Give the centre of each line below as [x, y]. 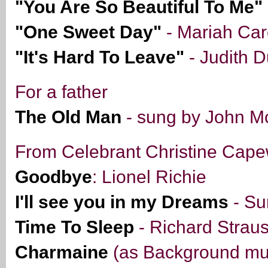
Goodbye [54, 177]
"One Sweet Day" [88, 32]
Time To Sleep [74, 227]
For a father [61, 92]
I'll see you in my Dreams [122, 202]
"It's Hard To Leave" [100, 57]
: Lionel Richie [149, 177]
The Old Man [68, 117]
